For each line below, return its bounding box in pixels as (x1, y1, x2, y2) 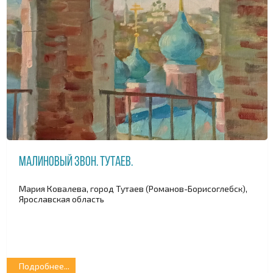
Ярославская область (19, 193, 104, 204)
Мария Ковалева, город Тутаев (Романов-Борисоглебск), (19, 183, 247, 194)
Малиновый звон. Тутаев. (19, 155, 133, 170)
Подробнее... (19, 261, 69, 272)
